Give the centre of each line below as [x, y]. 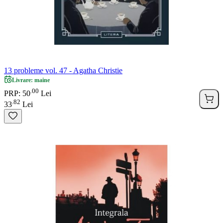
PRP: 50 [17, 94]
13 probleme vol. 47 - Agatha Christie [63, 70]
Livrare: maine [31, 80]
